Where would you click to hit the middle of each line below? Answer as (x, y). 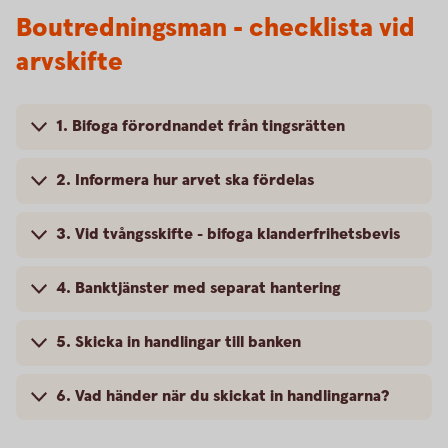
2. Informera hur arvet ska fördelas (185, 180)
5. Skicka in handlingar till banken (178, 342)
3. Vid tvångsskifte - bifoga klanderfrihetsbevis (228, 234)
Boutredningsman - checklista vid (215, 28)
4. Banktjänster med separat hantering (198, 288)
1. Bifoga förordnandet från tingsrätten (200, 126)
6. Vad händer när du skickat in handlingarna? (222, 396)
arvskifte (69, 62)
